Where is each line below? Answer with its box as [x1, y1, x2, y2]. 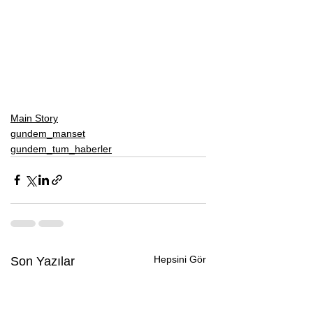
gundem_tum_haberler [10, 143, 112, 154]
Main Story [10, 112, 58, 124]
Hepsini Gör [154, 253, 206, 265]
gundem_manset [10, 127, 85, 139]
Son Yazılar [10, 254, 75, 268]
